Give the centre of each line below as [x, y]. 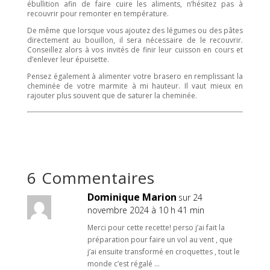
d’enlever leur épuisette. [68, 60]
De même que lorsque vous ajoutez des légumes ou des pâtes [135, 31]
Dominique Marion [132, 197]
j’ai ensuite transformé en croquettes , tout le [163, 252]
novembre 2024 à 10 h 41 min [146, 210]
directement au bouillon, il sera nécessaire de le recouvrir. [135, 40]
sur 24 [190, 198]
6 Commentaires [91, 178]
